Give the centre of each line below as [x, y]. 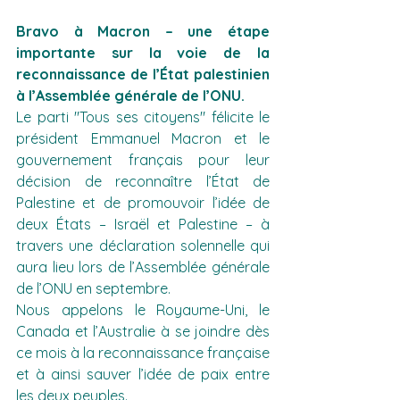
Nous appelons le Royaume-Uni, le [143, 310]
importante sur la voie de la [143, 53]
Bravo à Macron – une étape [143, 31]
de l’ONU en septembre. [93, 288]
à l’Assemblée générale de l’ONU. [130, 96]
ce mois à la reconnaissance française [143, 353]
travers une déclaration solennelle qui [143, 246]
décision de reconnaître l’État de [143, 181]
